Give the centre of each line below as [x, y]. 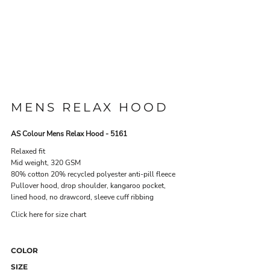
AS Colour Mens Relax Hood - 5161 [69, 134]
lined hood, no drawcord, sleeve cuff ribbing [82, 197]
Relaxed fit [28, 151]
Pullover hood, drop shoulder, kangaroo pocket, [88, 186]
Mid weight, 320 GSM [46, 163]
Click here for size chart [49, 215]
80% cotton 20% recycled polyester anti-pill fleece [93, 174]
